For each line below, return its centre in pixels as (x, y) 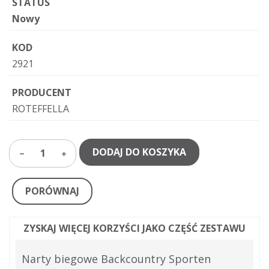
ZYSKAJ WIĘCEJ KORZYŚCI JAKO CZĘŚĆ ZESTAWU (134, 228)
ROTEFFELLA (41, 109)
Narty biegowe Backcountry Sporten (116, 259)
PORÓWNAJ (52, 191)
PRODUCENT (42, 92)
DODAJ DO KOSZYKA (139, 152)
